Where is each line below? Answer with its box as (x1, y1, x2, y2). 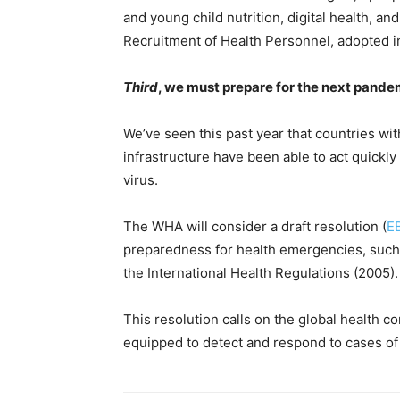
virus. (123, 171, 158, 189)
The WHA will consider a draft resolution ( (123, 218, 387, 236)
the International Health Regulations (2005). (123, 264, 398, 282)
